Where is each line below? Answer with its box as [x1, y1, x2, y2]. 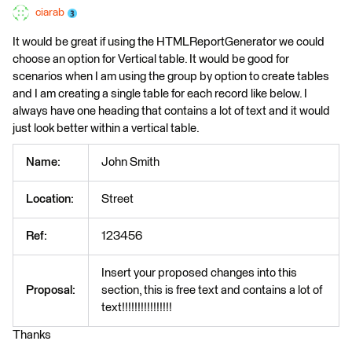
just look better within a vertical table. [13, 123, 200, 134]
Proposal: [26, 284, 75, 296]
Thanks [13, 329, 51, 341]
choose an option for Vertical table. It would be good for [13, 53, 289, 65]
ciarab [35, 7, 64, 18]
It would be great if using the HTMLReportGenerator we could [13, 36, 324, 48]
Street [101, 193, 134, 205]
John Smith [101, 156, 159, 168]
